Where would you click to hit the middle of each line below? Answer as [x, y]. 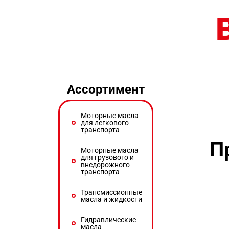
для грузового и [107, 157]
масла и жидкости [111, 199]
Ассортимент [106, 89]
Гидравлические [108, 220]
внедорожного [105, 164]
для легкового [105, 122]
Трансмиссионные [111, 192]
